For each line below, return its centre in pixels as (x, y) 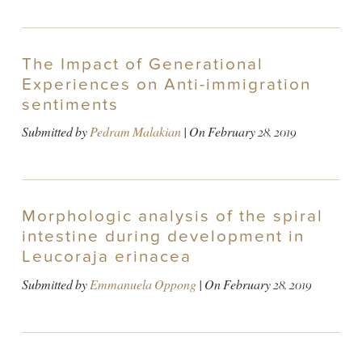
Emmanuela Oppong (143, 284)
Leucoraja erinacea (106, 257)
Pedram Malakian (135, 133)
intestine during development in (163, 237)
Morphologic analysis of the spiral (172, 217)
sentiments (70, 104)
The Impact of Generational (142, 64)
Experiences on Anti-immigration (166, 84)
